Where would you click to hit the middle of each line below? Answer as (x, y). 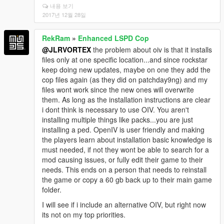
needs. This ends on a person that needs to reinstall (124, 169)
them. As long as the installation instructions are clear (126, 99)
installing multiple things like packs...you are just (117, 119)
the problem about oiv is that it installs (151, 49)
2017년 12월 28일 (64, 14)
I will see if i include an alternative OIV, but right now (124, 204)
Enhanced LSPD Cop (113, 38)
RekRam (56, 38)
